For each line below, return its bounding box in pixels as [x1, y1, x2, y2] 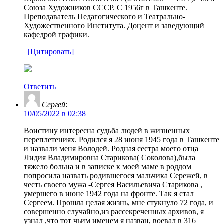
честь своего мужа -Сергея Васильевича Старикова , [24, 180, 202, 189]
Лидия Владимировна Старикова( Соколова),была [24, 153, 195, 162]
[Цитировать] [28, 47, 74, 56]
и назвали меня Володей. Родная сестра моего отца [24, 144, 198, 153]
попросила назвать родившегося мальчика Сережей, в [24, 171, 208, 180]
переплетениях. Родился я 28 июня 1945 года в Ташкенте [24, 135, 219, 144]
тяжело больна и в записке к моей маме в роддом [24, 162, 191, 171]
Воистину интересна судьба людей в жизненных [24, 126, 190, 135]
